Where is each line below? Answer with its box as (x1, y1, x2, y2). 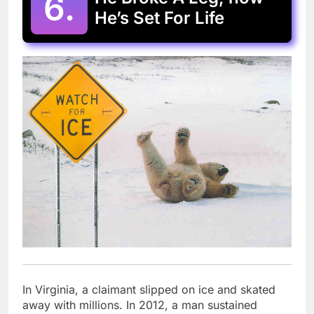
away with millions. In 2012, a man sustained (22, 298, 257, 313)
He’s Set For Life (95, 8, 224, 29)
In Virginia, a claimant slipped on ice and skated (22, 282, 275, 297)
